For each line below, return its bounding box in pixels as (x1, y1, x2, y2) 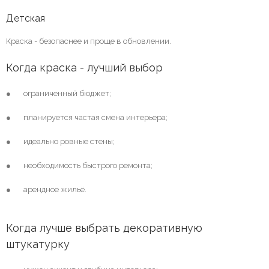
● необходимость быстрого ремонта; (6, 161, 153, 171)
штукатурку (6, 238, 70, 251)
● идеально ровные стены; (6, 137, 115, 147)
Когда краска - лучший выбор (6, 61, 163, 74)
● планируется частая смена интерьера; (6, 113, 168, 122)
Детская (6, 13, 45, 25)
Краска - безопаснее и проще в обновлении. (6, 37, 171, 46)
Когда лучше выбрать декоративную (6, 222, 205, 235)
